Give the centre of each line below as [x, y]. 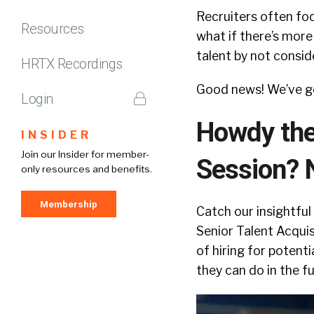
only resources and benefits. [87, 169]
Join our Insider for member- [85, 154]
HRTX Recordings [72, 63]
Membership [69, 204]
